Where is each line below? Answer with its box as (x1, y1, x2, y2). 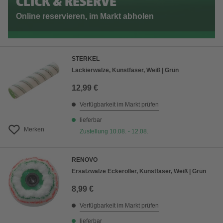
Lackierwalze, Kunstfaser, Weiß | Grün (72, 67, 179, 74)
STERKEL (72, 55, 100, 63)
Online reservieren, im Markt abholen (16, 12, 154, 21)
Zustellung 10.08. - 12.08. (80, 128, 148, 135)
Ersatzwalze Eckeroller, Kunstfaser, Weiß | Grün (72, 168, 206, 175)
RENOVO (72, 156, 98, 164)
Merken (24, 126, 44, 133)
